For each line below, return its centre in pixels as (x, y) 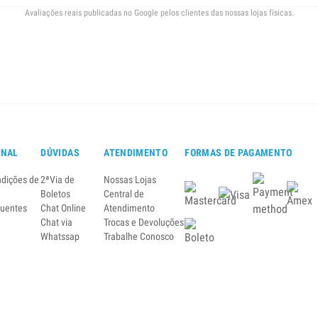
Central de (124, 194)
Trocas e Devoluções (144, 223)
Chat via (57, 223)
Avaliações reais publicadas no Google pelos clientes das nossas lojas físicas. (159, 13)
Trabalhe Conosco (139, 237)
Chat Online (64, 208)
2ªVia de (58, 180)
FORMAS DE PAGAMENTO (238, 153)
